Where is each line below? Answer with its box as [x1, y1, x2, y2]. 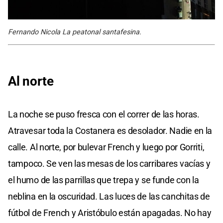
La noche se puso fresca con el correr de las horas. [8, 109, 200, 119]
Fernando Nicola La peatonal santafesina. [8, 27, 141, 36]
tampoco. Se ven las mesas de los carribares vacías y [8, 158, 211, 169]
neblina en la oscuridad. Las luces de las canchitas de [8, 191, 210, 202]
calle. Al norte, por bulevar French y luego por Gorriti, [8, 141, 205, 152]
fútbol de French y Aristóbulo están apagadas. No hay [8, 207, 212, 218]
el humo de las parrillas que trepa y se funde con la [8, 174, 199, 185]
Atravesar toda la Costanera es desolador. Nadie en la [8, 125, 213, 136]
